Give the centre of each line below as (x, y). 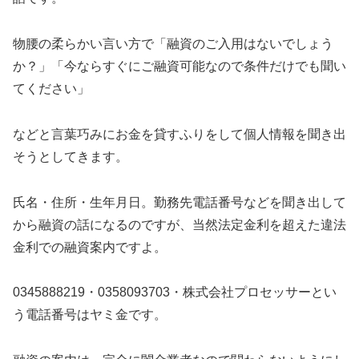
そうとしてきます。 (71, 156)
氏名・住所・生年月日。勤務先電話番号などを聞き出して (179, 202)
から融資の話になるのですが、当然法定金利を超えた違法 (179, 224)
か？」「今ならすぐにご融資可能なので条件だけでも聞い (179, 66)
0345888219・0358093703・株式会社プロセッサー (162, 292)
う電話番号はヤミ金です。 (90, 315)
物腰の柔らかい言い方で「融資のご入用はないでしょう (173, 43)
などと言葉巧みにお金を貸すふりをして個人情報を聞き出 (179, 134)
